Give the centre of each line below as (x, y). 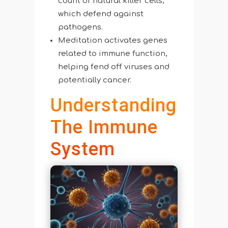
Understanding (113, 106)
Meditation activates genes (112, 41)
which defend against (101, 14)
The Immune (104, 127)
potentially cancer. (94, 80)
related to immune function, (112, 54)
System (82, 149)
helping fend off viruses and (113, 67)
